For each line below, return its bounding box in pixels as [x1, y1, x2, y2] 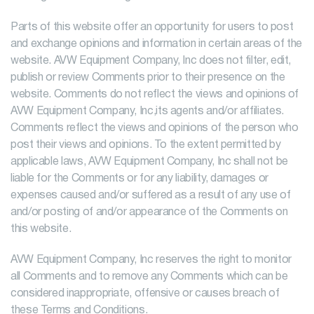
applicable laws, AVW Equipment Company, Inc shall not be [11, 157, 288, 167]
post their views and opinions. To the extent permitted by [11, 140, 281, 150]
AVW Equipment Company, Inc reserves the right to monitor [11, 255, 292, 265]
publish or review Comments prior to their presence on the [11, 73, 285, 83]
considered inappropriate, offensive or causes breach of [11, 289, 280, 299]
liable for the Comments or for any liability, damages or [11, 174, 268, 184]
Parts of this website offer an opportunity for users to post [11, 22, 294, 32]
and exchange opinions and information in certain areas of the [11, 39, 303, 49]
